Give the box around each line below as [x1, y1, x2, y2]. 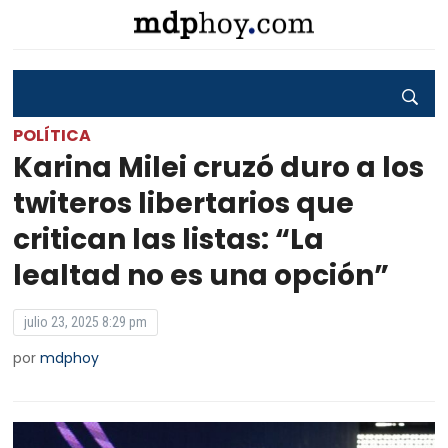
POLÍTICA [13, 124, 92, 147]
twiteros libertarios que [13, 184, 355, 223]
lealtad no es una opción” [13, 256, 390, 295]
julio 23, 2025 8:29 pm [24, 314, 148, 330]
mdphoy [40, 348, 100, 368]
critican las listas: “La [13, 220, 325, 259]
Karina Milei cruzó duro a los [13, 148, 425, 187]
